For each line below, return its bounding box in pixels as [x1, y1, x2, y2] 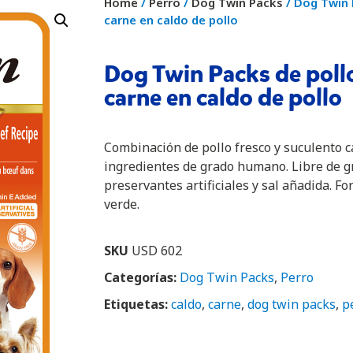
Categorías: [104, 268, 176, 286]
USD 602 [132, 241, 182, 259]
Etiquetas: [104, 295, 168, 313]
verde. [104, 195, 139, 214]
